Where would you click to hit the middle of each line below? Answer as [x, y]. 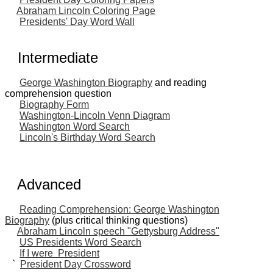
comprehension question [58, 93]
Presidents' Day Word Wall [77, 21]
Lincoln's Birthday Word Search [87, 137]
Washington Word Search [75, 126]
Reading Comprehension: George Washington [119, 209]
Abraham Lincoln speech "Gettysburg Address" [118, 231]
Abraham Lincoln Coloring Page [86, 10]
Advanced [43, 184]
